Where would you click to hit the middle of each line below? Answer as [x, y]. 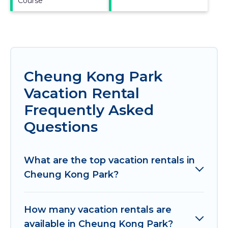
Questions [61, 126]
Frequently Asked [89, 110]
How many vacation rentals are [98, 209]
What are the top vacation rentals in [109, 160]
